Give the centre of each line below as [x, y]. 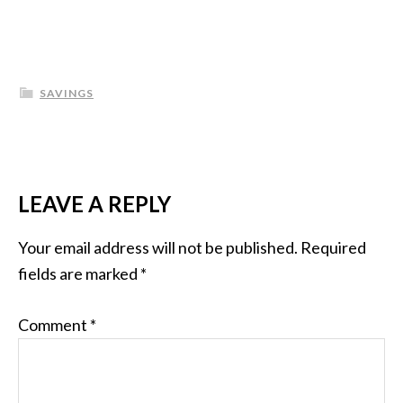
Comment [54, 325]
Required [333, 247]
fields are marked [79, 273]
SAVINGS [67, 93]
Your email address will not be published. [158, 247]
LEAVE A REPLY [94, 204]
